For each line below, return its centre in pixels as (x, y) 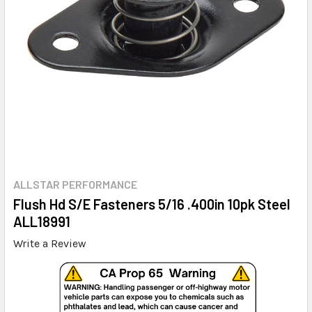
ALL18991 (42, 221)
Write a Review (50, 243)
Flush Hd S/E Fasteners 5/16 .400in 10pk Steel (152, 204)
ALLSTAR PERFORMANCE (75, 184)
